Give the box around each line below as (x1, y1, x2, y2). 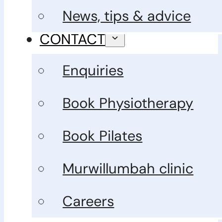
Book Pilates (62, 126, 143, 145)
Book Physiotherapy (62, 93, 194, 112)
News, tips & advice (62, 6, 191, 25)
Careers (62, 191, 114, 211)
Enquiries (62, 60, 124, 80)
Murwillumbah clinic (62, 159, 194, 178)
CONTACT (40, 29, 105, 49)
